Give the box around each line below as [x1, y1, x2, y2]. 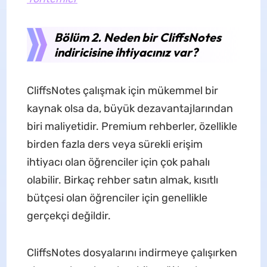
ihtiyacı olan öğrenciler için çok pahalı [26, 155, 210, 169]
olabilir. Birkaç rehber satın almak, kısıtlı [26, 173, 218, 187]
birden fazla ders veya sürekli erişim [26, 137, 203, 151]
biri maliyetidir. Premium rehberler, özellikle [26, 119, 237, 133]
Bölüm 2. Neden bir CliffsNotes [54, 29, 221, 45]
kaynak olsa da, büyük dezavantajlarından [26, 101, 233, 115]
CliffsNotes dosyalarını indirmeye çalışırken [26, 246, 237, 259]
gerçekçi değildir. [26, 209, 111, 222]
